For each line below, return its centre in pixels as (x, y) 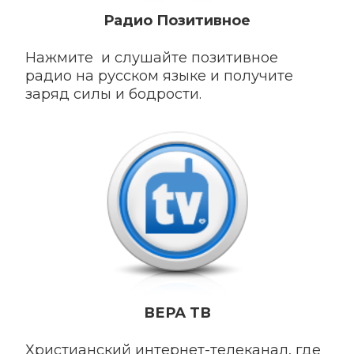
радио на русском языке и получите (160, 76)
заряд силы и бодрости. (114, 94)
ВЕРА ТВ (177, 313)
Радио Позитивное (177, 21)
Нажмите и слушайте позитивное (152, 58)
